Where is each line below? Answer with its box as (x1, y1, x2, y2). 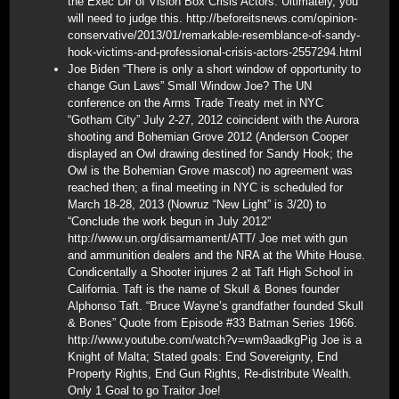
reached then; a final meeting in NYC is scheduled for (68, 181, 343, 194)
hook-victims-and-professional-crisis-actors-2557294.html (68, 45, 362, 59)
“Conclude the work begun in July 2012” (68, 215, 271, 228)
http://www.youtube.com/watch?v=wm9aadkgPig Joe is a (68, 333, 362, 346)
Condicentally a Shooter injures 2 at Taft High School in (68, 265, 353, 279)
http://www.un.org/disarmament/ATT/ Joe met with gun (68, 232, 347, 245)
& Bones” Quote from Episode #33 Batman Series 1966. (68, 316, 357, 330)
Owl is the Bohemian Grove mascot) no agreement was (68, 164, 353, 177)
